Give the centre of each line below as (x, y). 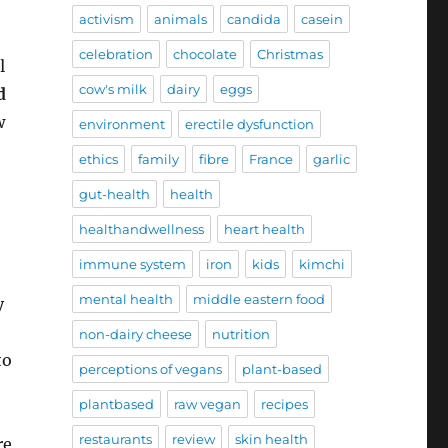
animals (180, 18)
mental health (125, 298)
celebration (115, 53)
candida (253, 18)
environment (121, 123)
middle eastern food (258, 298)
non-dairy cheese (135, 333)
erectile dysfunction (249, 123)
